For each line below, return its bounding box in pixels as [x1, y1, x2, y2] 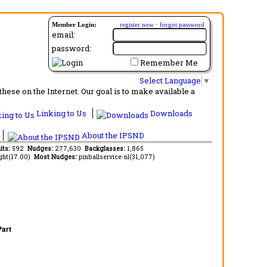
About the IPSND [79, 129, 144, 141]
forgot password [160, 21, 204, 28]
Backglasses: [84, 144, 127, 153]
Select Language [139, 74, 201, 86]
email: [52, 29, 75, 40]
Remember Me [140, 57, 198, 68]
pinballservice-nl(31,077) [78, 152, 155, 161]
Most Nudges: [33, 152, 79, 161]
